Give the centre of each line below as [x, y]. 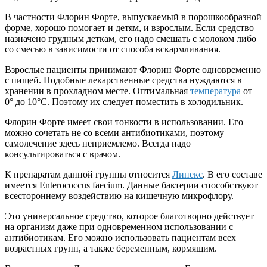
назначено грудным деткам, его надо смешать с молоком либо [131, 38]
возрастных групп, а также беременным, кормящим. [111, 248]
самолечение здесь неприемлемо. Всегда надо [98, 143]
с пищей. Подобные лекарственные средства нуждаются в [123, 80]
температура [215, 91]
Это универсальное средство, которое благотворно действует [129, 216]
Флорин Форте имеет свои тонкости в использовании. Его [124, 122]
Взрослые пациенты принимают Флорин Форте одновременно [133, 69]
